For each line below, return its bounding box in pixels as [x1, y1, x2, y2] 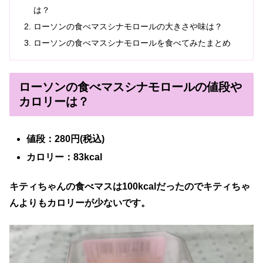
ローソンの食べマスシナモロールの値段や [19, 80, 242, 93]
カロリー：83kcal [26, 151, 103, 162]
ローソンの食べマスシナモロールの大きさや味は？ [33, 21, 223, 31]
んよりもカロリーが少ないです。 [9, 198, 150, 208]
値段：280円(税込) [26, 133, 105, 144]
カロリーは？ [19, 95, 89, 108]
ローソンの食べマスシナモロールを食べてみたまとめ [33, 38, 231, 48]
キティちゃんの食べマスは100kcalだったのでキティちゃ [9, 181, 250, 192]
